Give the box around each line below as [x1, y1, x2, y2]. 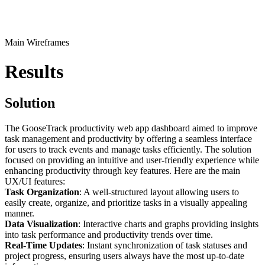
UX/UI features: [5, 176, 65, 187]
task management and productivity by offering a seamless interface [5, 134, 252, 144]
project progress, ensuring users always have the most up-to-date [5, 251, 244, 261]
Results [5, 60, 63, 82]
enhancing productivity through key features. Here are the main [5, 166, 240, 176]
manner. [5, 208, 34, 219]
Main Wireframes [5, 37, 69, 48]
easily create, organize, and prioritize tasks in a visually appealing [5, 198, 247, 208]
